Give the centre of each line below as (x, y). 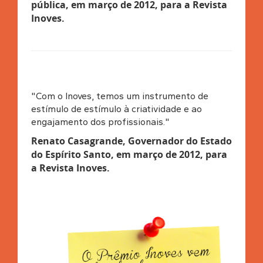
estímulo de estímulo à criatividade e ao (116, 109)
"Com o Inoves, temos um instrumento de (119, 96)
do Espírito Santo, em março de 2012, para (129, 154)
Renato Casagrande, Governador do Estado (131, 141)
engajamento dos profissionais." (100, 122)
